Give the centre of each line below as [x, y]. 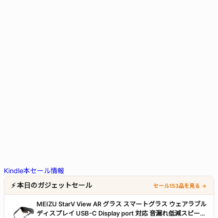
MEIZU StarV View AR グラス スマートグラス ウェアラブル [122, 204]
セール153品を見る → [180, 186]
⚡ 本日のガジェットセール [52, 185]
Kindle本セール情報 [34, 171]
